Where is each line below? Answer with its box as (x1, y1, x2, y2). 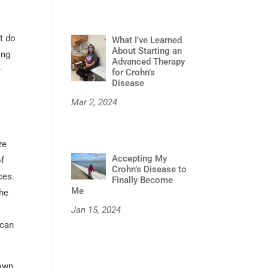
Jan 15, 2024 (71, 204, 121, 215)
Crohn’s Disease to (112, 163, 187, 175)
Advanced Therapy (112, 56, 185, 67)
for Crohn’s (112, 66, 156, 78)
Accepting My (112, 153, 167, 164)
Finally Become (112, 174, 173, 185)
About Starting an (112, 45, 182, 56)
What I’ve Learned (112, 34, 182, 45)
